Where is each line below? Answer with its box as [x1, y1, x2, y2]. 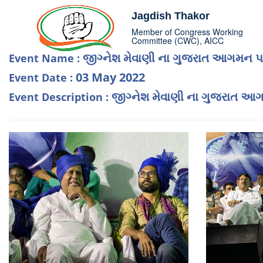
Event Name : [9, 51, 83, 65]
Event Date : [9, 70, 76, 85]
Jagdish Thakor [131, 10, 210, 22]
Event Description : [9, 90, 112, 104]
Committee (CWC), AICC [131, 35, 224, 46]
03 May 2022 [76, 69, 145, 85]
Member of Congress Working [131, 26, 243, 38]
